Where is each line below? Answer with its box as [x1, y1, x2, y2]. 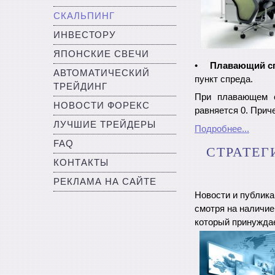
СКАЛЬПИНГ [53, 11, 115, 21]
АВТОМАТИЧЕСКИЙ [53, 68, 150, 78]
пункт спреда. [195, 74, 253, 85]
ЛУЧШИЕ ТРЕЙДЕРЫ [53, 120, 156, 130]
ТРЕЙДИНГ [53, 82, 107, 91]
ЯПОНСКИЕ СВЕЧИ [53, 49, 149, 59]
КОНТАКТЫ [53, 158, 109, 168]
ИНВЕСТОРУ [53, 30, 116, 40]
